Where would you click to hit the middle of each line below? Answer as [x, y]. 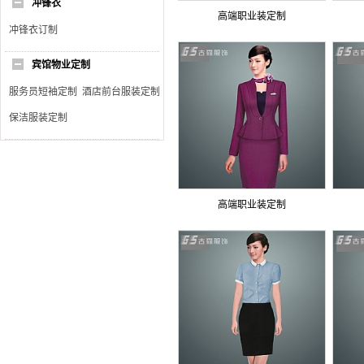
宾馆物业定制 [61, 65]
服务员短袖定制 [43, 92]
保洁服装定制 [38, 118]
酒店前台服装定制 [121, 92]
